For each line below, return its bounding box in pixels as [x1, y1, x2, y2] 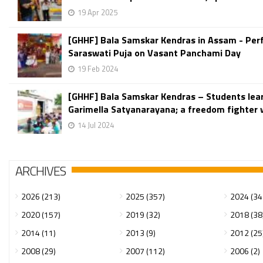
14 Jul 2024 [77, 119, 114, 131]
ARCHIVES [15, 161, 66, 181]
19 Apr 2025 [77, 6, 117, 18]
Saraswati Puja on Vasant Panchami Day [68, 46, 241, 60]
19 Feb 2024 [77, 63, 118, 75]
